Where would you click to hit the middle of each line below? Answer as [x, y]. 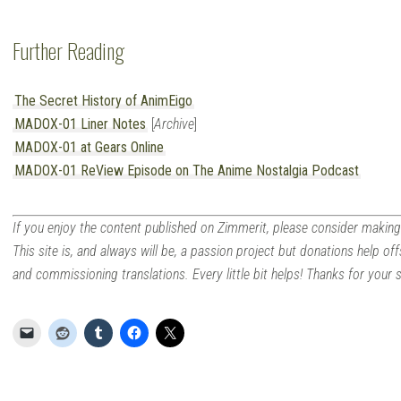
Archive [174, 124]
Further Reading [68, 50]
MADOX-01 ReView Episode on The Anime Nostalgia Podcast [187, 170]
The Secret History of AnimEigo [103, 100]
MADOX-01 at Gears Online [89, 147]
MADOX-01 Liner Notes [80, 124]
